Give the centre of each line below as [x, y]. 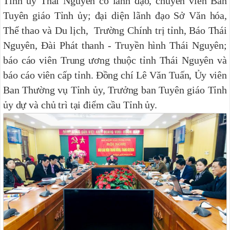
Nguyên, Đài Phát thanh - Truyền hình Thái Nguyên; [115, 45]
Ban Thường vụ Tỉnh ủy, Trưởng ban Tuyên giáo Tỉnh [115, 90]
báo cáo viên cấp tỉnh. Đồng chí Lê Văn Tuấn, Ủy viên [115, 75]
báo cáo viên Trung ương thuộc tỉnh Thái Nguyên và [115, 60]
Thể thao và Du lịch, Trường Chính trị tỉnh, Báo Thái [115, 30]
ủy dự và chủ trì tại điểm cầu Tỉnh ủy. [80, 104]
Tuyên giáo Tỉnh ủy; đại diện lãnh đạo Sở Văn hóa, [115, 15]
